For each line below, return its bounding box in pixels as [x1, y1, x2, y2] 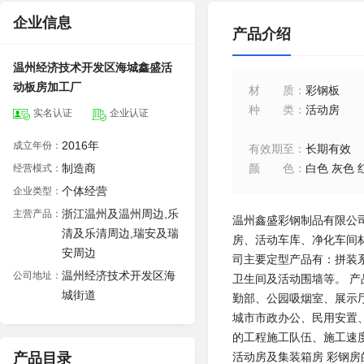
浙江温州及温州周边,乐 [62, 207, 179, 220]
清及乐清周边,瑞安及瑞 [62, 227, 179, 240]
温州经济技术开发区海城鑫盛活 [13, 61, 172, 74]
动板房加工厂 [13, 80, 81, 93]
